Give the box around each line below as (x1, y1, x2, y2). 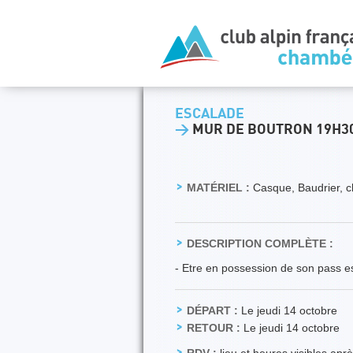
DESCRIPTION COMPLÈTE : (187, 237, 333, 250)
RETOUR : (187, 321, 240, 334)
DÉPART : (187, 304, 238, 317)
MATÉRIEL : (187, 181, 250, 194)
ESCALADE (175, 106, 244, 121)
